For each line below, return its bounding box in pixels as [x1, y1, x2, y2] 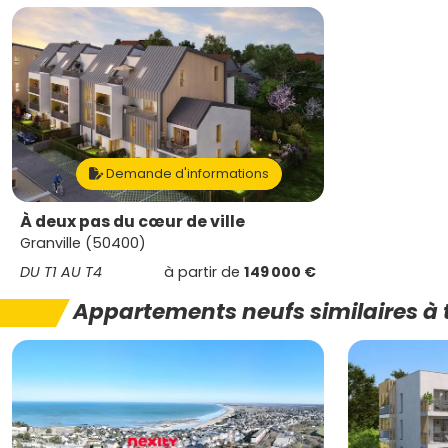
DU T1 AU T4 [20, 262, 102, 282]
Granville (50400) [20, 233, 146, 253]
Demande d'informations [103, 165, 269, 182]
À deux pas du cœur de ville [20, 210, 245, 233]
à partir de [164, 262, 244, 282]
